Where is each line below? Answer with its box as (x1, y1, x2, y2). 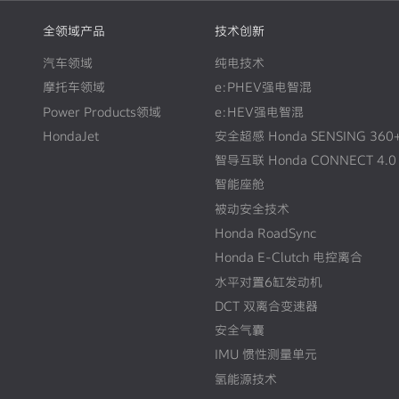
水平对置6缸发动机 (214, 273, 322, 289)
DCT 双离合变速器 (214, 297, 318, 313)
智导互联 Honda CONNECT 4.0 (214, 152, 396, 168)
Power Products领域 (43, 103, 162, 119)
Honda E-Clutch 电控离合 (214, 249, 362, 265)
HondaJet (43, 127, 100, 143)
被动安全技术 (214, 200, 289, 216)
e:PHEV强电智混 (214, 79, 312, 95)
